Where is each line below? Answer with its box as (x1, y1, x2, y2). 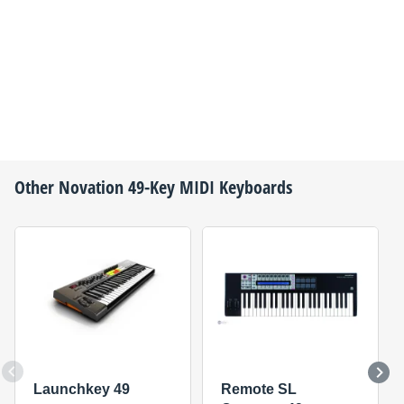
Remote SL (220, 381, 297, 398)
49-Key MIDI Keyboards (124, 175, 292, 199)
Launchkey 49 (32, 381, 130, 398)
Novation (59, 175, 124, 199)
